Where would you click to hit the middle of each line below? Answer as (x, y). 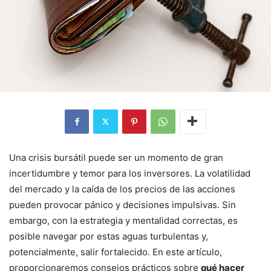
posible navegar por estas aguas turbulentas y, (109, 236)
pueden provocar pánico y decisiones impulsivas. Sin (122, 204)
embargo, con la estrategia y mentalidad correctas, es (123, 220)
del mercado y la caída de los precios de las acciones (122, 189)
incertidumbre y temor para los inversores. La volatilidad (130, 173)
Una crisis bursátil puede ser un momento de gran (116, 157)
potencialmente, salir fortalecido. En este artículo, (116, 252)
